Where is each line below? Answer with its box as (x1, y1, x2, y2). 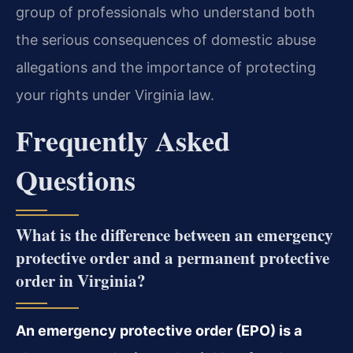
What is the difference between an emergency (16, 222, 333, 247)
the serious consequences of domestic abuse (16, 32, 316, 49)
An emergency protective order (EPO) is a (16, 321, 302, 339)
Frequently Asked (16, 119, 230, 161)
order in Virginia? (16, 268, 146, 292)
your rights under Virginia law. (16, 87, 214, 104)
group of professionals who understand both (16, 4, 315, 21)
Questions (16, 158, 136, 200)
